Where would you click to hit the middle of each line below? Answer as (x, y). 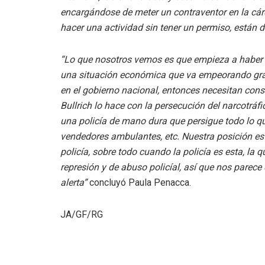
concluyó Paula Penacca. (139, 183)
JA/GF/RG (82, 215)
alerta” (74, 183)
